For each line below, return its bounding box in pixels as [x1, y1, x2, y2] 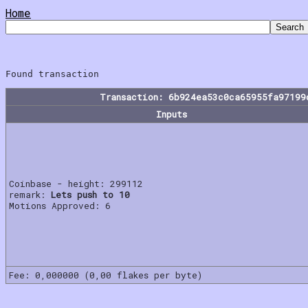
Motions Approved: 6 [9, 199, 111, 211]
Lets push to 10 [51, 188, 130, 200]
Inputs [156, 108, 187, 120]
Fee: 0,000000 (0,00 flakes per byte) [9, 269, 202, 280]
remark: [9, 188, 51, 200]
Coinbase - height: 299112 [9, 177, 143, 189]
